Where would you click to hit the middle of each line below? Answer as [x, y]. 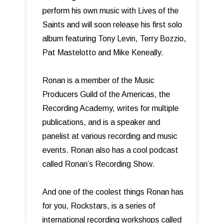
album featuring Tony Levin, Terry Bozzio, [114, 38]
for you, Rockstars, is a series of [99, 206]
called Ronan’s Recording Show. [99, 164]
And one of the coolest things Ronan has [113, 192]
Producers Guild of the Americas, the [106, 94]
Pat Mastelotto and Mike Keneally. [103, 52]
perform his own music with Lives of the [111, 10]
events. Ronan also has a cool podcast [110, 150]
